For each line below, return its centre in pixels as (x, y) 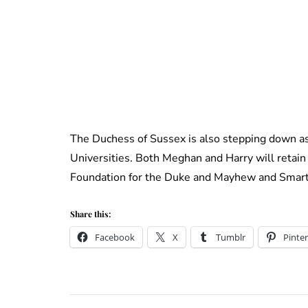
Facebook (115, 238)
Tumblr (231, 238)
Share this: (90, 214)
